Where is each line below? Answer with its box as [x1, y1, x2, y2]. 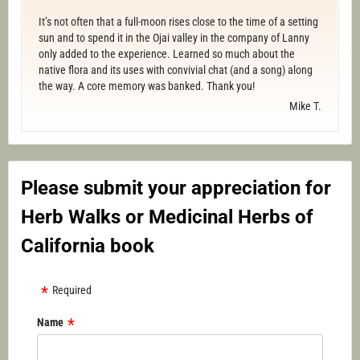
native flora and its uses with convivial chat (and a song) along [39, 63, 313, 77]
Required [52, 284, 92, 297]
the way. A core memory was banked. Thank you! [39, 80, 255, 93]
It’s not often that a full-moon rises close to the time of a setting [39, 15, 318, 29]
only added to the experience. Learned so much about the [39, 47, 295, 61]
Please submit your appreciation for [21, 177, 331, 200]
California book [21, 235, 154, 258]
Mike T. [289, 100, 321, 113]
